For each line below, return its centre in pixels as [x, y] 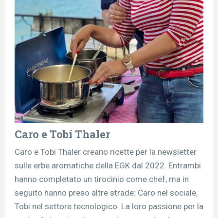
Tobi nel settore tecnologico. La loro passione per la [109, 206]
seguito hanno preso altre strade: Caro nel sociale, [106, 192]
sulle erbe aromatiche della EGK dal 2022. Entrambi [108, 165]
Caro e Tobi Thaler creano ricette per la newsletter [106, 152]
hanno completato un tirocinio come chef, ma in [102, 179]
